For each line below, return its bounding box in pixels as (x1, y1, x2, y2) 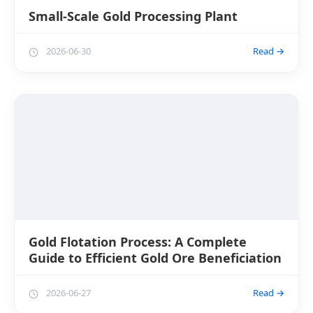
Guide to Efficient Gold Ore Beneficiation (29, 249, 282, 266)
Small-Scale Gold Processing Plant (29, 7, 238, 24)
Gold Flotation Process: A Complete (29, 233, 247, 250)
